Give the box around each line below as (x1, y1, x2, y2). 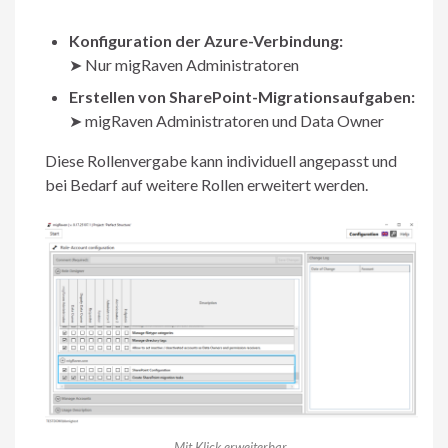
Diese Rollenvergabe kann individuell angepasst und (45, 150, 397, 170)
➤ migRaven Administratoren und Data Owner (69, 110, 384, 130)
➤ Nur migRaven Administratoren (69, 54, 299, 74)
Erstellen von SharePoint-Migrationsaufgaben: (69, 86, 415, 106)
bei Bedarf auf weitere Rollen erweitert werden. (45, 174, 368, 194)
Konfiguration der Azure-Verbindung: (69, 30, 343, 50)
